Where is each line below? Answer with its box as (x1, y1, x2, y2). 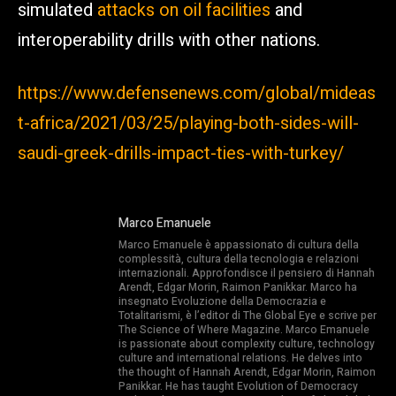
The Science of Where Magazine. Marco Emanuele (118, 321, 369, 338)
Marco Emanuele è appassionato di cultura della (118, 236, 359, 253)
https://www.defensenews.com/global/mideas (18, 80, 376, 106)
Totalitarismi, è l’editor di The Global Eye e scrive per (118, 307, 377, 324)
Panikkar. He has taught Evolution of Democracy (118, 377, 358, 394)
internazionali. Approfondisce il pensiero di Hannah (118, 264, 375, 281)
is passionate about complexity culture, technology (118, 335, 375, 352)
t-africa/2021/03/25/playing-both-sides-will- (18, 110, 359, 136)
